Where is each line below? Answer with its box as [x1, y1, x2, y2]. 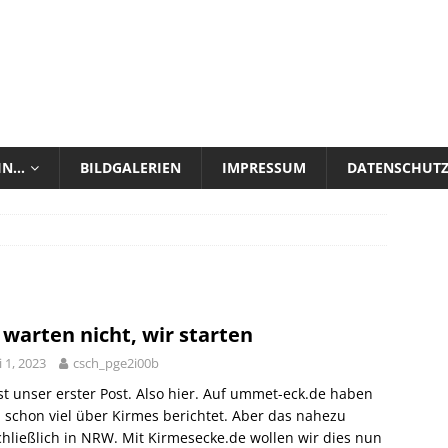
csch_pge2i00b [73, 354, 159, 372]
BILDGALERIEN [80, 158, 181, 177]
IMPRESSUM [222, 158, 306, 177]
